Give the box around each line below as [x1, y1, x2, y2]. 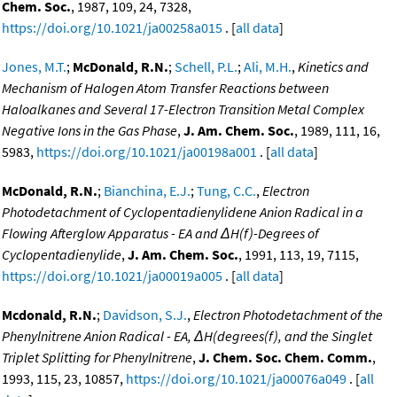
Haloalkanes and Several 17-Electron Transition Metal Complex [2, 100, 364, 119]
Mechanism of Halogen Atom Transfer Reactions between [2, 79, 329, 97]
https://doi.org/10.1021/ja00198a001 [36, 143, 257, 161]
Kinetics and [298, 58, 369, 76]
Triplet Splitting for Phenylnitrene [2, 348, 192, 367]
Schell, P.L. [175, 58, 237, 76]
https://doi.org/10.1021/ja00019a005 [2, 267, 222, 285]
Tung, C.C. [197, 182, 256, 200]
